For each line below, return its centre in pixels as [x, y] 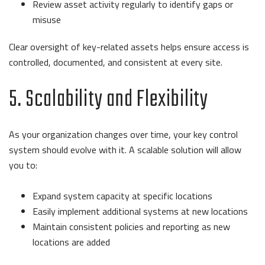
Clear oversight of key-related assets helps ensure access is [129, 47]
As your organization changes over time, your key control [123, 135]
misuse [47, 20]
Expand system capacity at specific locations [122, 196]
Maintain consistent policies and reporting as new [131, 227]
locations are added [71, 242]
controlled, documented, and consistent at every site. [117, 62]
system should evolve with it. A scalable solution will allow [125, 150]
